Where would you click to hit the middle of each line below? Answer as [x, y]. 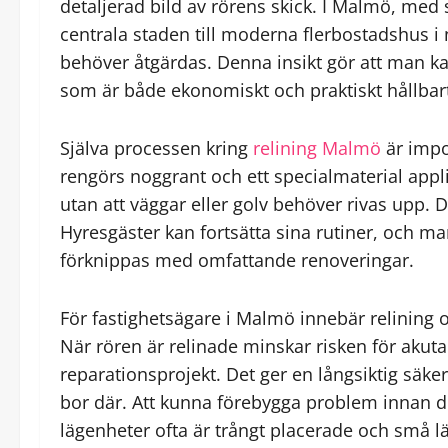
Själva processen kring [156, 147]
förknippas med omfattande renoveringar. [237, 259]
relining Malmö [317, 147]
